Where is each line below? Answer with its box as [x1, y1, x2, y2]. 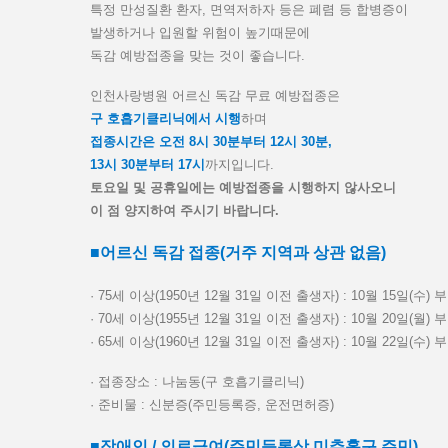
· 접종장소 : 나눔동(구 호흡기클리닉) [90, 374, 304, 389]
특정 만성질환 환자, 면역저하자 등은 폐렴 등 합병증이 [90, 2, 408, 17]
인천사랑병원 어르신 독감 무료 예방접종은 [90, 88, 344, 103]
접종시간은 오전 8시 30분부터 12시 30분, [90, 134, 336, 149]
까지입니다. [205, 157, 274, 172]
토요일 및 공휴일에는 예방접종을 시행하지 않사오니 [90, 180, 400, 195]
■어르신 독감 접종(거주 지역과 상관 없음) [90, 244, 386, 261]
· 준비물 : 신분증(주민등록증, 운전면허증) [90, 397, 334, 412]
